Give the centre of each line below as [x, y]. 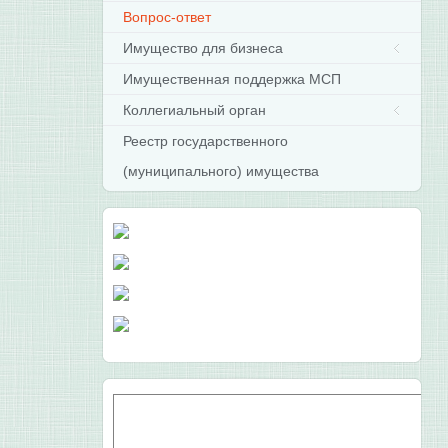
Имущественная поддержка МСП [232, 79]
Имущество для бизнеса [203, 48]
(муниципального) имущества [221, 171]
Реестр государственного [206, 141]
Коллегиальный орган [195, 110]
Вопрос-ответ [167, 17]
